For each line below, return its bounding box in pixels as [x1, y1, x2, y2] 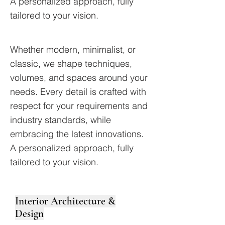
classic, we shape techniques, [10, 58, 132, 69]
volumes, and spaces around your [10, 72, 148, 83]
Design [15, 207, 44, 220]
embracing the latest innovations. [10, 128, 144, 140]
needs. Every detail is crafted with [10, 86, 146, 97]
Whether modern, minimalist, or [10, 44, 136, 55]
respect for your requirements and [10, 100, 148, 111]
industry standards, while [10, 114, 111, 126]
